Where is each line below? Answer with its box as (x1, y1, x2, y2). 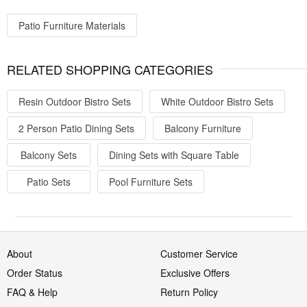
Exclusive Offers (160, 265, 230, 280)
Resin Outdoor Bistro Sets (19, 94, 131, 108)
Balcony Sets (21, 147, 77, 162)
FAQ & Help (7, 284, 58, 299)
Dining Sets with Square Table (109, 147, 239, 162)
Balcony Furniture (164, 121, 241, 135)
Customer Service (160, 246, 238, 260)
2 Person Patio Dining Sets (19, 121, 134, 135)
